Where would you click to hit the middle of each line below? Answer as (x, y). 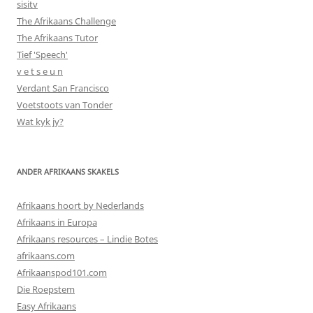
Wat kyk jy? (40, 121)
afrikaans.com (46, 255)
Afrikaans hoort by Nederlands (80, 205)
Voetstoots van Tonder (65, 104)
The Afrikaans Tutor (57, 37)
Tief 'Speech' (42, 54)
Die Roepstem (46, 289)
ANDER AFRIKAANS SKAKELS (68, 171)
